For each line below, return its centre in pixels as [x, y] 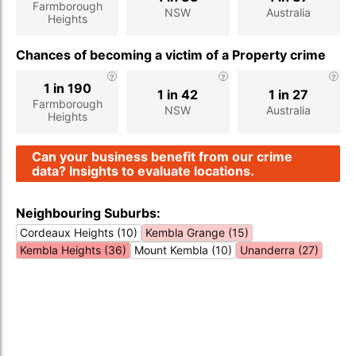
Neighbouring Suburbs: [88, 213]
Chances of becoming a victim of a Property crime [171, 55]
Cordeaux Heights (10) [79, 232]
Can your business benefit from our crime [162, 157]
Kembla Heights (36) [73, 250]
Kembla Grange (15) [197, 232]
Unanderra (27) [279, 250]
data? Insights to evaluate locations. [143, 171]
